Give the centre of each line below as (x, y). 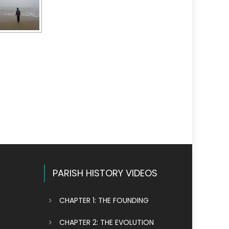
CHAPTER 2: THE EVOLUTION (107, 222)
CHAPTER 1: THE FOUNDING (104, 200)
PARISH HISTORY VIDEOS (105, 173)
